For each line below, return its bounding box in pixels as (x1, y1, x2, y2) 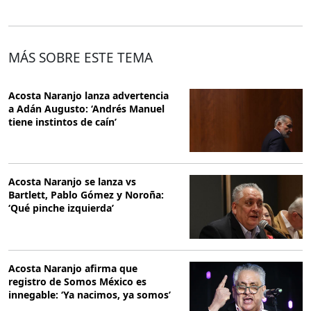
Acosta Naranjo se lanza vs (8, 175, 136, 189)
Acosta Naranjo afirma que (8, 261, 137, 275)
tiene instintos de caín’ (8, 115, 117, 128)
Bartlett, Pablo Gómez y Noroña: (8, 188, 164, 202)
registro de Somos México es (8, 274, 146, 288)
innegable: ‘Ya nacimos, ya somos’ (8, 287, 171, 301)
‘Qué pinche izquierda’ (8, 201, 114, 215)
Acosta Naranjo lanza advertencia (8, 88, 169, 102)
